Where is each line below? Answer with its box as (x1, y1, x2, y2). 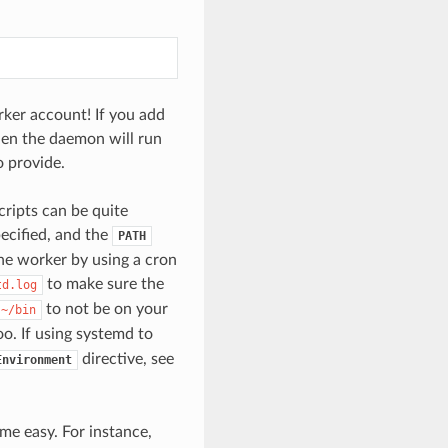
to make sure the (42, 276, 164, 293)
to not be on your (41, 301, 168, 318)
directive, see (77, 351, 174, 368)
